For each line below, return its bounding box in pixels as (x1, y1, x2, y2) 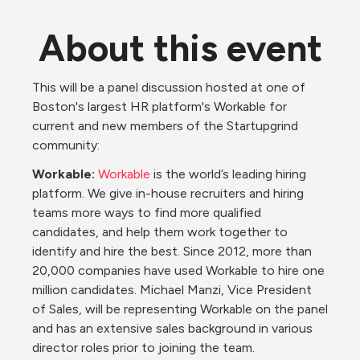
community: (32, 137, 100, 153)
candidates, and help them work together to (32, 224, 288, 239)
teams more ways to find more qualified (32, 205, 261, 220)
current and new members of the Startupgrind (32, 118, 298, 133)
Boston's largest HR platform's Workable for (32, 99, 287, 114)
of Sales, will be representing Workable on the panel (32, 301, 328, 317)
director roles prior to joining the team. (32, 340, 258, 355)
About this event (38, 26, 322, 71)
